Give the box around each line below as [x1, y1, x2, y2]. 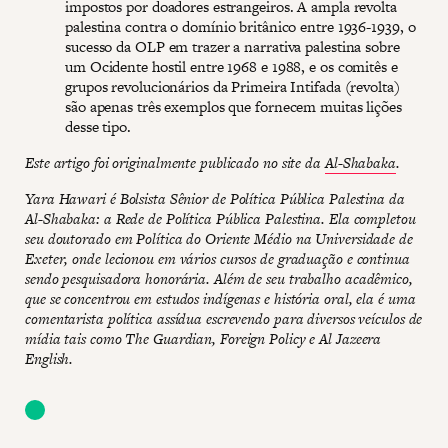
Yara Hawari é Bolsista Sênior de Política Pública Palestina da [25, 187, 405, 209]
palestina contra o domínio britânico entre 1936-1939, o [65, 15, 416, 37]
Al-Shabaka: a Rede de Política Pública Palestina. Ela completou [25, 207, 416, 229]
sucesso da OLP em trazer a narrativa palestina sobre [65, 35, 400, 57]
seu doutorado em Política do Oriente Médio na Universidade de [25, 227, 413, 249]
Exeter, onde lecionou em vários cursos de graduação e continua [25, 247, 410, 269]
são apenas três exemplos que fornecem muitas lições [65, 95, 402, 117]
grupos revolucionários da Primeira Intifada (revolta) [65, 75, 400, 97]
